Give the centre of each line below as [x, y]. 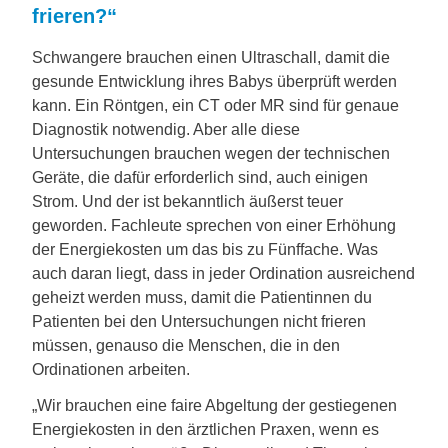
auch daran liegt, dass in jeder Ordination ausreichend [223, 273]
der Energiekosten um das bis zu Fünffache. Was [205, 249]
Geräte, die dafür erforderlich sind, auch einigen [200, 177]
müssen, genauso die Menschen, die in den [186, 345]
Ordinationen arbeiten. [111, 369]
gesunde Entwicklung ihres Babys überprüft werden [214, 81]
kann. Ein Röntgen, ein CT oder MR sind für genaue [215, 105]
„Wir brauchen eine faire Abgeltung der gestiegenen [214, 405]
